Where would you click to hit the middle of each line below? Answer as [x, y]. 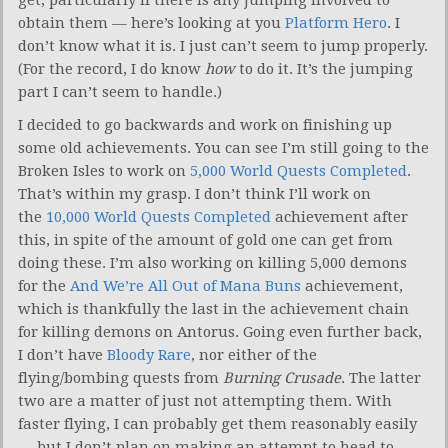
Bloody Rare [149, 354]
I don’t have [62, 354]
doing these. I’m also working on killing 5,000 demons [212, 262]
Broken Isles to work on [104, 170]
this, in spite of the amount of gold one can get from [205, 239]
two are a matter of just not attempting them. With [205, 400]
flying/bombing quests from [120, 377]
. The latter [381, 377]
